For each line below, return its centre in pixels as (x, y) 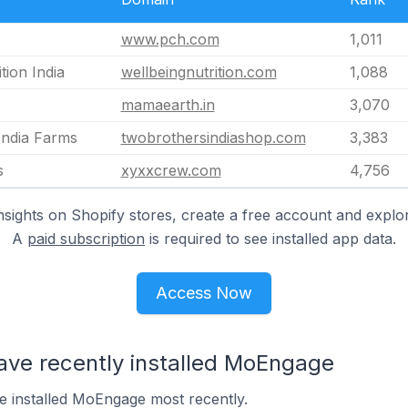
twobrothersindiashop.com (213, 137)
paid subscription (86, 238)
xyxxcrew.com (171, 170)
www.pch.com (170, 39)
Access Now (204, 292)
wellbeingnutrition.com (199, 71)
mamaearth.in (168, 104)
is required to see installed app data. (270, 238)
